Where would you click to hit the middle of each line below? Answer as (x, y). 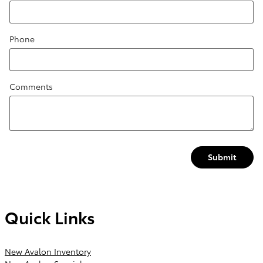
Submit (222, 157)
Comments (31, 87)
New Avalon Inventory (48, 252)
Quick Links (50, 216)
